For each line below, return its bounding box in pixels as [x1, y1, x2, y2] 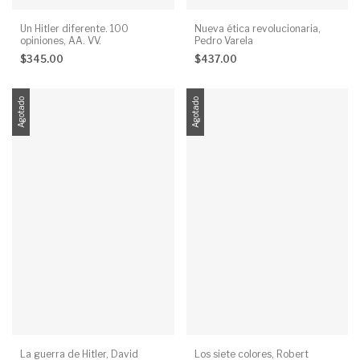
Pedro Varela [194, 34, 253, 47]
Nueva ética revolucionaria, [194, 22, 321, 35]
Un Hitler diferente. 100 [20, 22, 129, 35]
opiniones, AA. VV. [20, 34, 101, 47]
